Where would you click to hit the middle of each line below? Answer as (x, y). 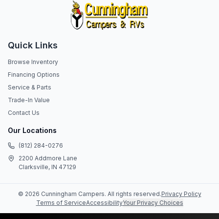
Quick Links (33, 45)
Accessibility (104, 203)
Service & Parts (30, 87)
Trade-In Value (29, 100)
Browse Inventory (33, 62)
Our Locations (32, 130)
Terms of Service (61, 203)
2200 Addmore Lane (48, 158)
